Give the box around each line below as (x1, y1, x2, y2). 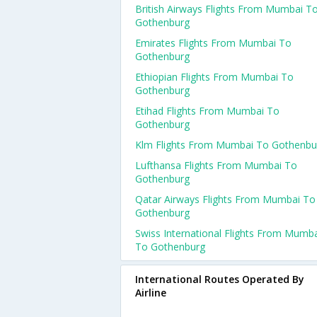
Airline (135, 286, 166, 299)
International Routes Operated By (135, 272, 304, 286)
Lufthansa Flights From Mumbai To (135, 158, 297, 172)
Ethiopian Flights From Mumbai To (135, 70, 294, 83)
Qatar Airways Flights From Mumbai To (135, 192, 316, 206)
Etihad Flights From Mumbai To (135, 104, 279, 117)
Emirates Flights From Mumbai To (135, 36, 292, 50)
